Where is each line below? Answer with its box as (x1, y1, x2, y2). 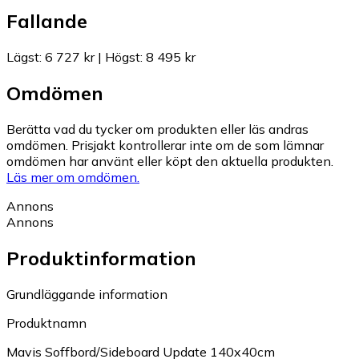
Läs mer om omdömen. (6, 169, 139, 186)
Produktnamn (6, 314, 87, 331)
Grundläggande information (6, 285, 167, 302)
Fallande (6, 9, 87, 34)
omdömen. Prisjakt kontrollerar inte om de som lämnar (6, 137, 324, 154)
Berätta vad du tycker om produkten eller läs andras (6, 121, 309, 138)
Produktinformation (6, 246, 196, 271)
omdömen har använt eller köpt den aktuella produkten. (6, 153, 333, 170)
